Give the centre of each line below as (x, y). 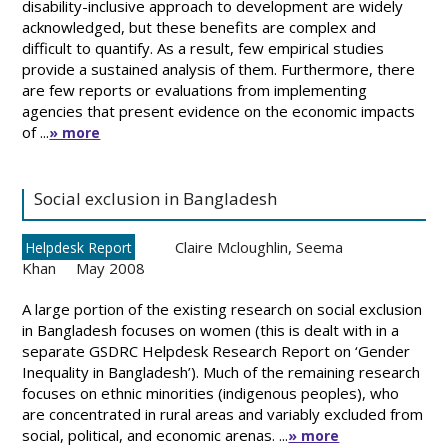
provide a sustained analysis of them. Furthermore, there (219, 69)
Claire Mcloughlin (232, 247)
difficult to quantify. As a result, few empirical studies (203, 48)
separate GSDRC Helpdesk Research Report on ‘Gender (216, 351)
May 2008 (111, 268)
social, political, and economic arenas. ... (155, 435)
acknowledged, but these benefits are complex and (199, 27)
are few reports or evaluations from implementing (195, 90)
